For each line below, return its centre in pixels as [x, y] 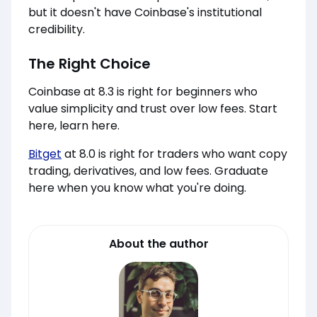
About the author [158, 244]
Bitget [45, 154]
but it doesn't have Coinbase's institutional [145, 13]
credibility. [57, 30]
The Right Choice [90, 64]
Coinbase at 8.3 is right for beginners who [143, 92]
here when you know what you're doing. [137, 188]
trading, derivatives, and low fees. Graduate [148, 171]
